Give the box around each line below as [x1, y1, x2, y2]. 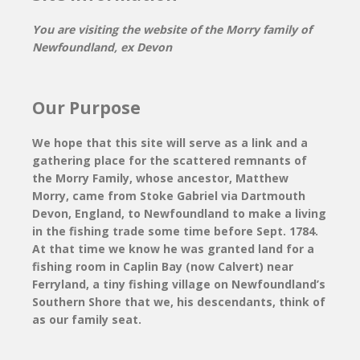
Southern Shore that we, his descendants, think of [32, 293, 325, 309]
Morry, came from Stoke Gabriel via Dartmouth [32, 187, 305, 203]
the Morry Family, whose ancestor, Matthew [32, 170, 288, 186]
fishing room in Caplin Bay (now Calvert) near [32, 258, 293, 274]
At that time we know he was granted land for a [32, 240, 314, 256]
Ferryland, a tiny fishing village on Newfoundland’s [32, 276, 325, 292]
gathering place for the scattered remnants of [32, 152, 307, 168]
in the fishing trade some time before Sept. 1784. [32, 223, 318, 239]
